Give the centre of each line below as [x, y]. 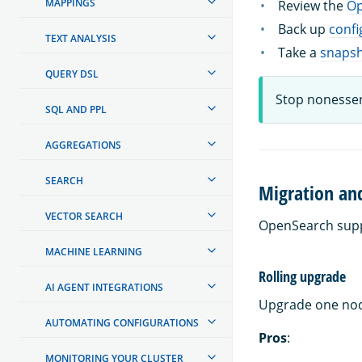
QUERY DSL [72, 74]
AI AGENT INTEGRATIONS [104, 287]
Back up [303, 29]
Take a [299, 52]
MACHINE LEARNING [94, 251]
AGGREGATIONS [83, 145]
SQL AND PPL [76, 109]
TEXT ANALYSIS [81, 38]
